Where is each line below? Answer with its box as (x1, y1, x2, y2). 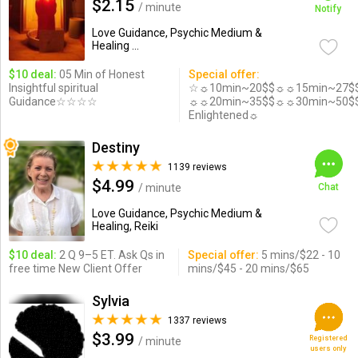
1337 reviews (167, 315, 227, 326)
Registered (308, 334, 348, 342)
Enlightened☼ (188, 109, 259, 121)
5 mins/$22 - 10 (258, 249, 340, 261)
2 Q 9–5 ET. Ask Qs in (56, 249, 165, 261)
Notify (315, 3, 342, 14)
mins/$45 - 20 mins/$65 (187, 262, 309, 275)
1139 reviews (167, 161, 227, 173)
